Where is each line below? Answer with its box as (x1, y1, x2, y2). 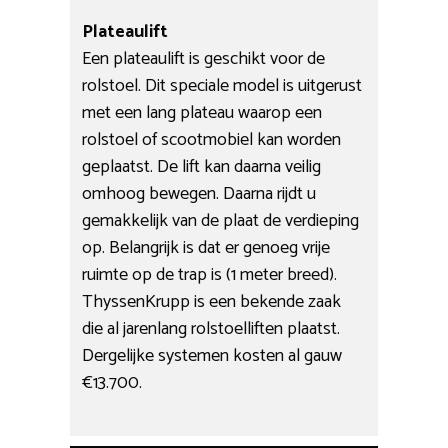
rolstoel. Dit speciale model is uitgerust (82, 70, 363, 101)
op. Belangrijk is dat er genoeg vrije (82, 232, 331, 263)
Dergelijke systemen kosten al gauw (82, 340, 343, 371)
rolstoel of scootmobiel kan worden (82, 124, 342, 155)
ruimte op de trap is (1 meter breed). (82, 259, 338, 290)
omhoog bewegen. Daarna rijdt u (82, 178, 317, 209)
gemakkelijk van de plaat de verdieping (82, 205, 360, 236)
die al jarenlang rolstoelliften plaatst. (82, 313, 341, 344)
